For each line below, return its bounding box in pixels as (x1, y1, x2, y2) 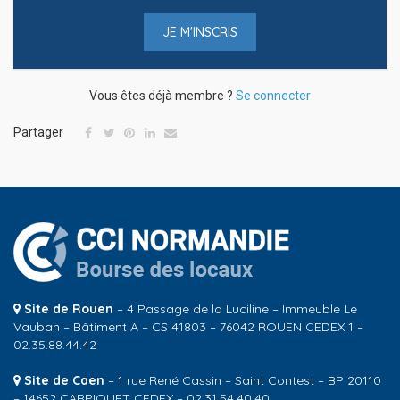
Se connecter (236, 87, 311, 103)
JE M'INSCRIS (162, 23, 237, 40)
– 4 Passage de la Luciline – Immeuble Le (117, 300, 357, 317)
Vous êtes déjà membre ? (89, 87, 236, 103)
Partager (13, 124, 63, 139)
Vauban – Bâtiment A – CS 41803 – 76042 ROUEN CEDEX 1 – (13, 318, 363, 335)
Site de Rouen (24, 300, 117, 317)
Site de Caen (24, 371, 104, 388)
